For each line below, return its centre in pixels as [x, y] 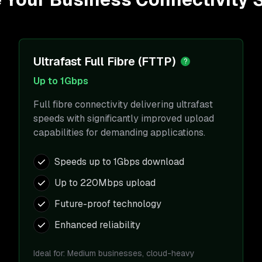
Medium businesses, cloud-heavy [131, 253]
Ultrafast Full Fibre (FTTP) [105, 61]
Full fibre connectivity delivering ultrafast [123, 104]
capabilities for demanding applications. [119, 132]
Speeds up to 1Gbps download [119, 162]
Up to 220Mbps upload [105, 183]
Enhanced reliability [97, 225]
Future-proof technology [108, 204]
